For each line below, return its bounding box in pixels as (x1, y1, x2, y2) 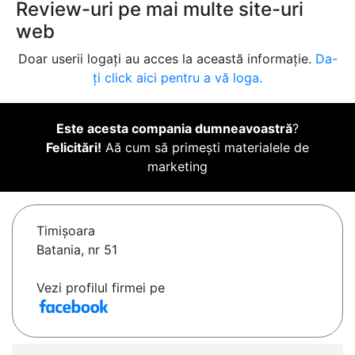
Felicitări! (46, 139, 101, 156)
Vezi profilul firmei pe (36, 280, 165, 296)
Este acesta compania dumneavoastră (56, 120, 292, 137)
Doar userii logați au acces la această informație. (17, 51, 315, 67)
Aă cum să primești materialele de (101, 139, 309, 156)
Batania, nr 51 (36, 242, 117, 258)
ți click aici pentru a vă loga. (93, 70, 262, 86)
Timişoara (36, 223, 95, 239)
